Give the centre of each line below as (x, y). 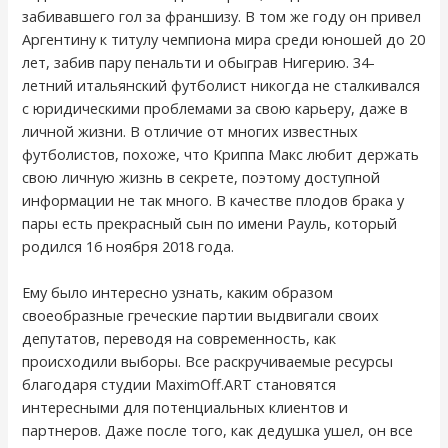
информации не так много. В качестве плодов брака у (213, 199)
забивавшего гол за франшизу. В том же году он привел (222, 15)
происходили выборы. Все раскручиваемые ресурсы (208, 361)
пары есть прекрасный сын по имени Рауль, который (210, 222)
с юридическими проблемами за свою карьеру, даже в (215, 107)
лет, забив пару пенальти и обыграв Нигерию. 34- (199, 61)
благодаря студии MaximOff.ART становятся (179, 384)
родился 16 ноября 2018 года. (128, 245)
